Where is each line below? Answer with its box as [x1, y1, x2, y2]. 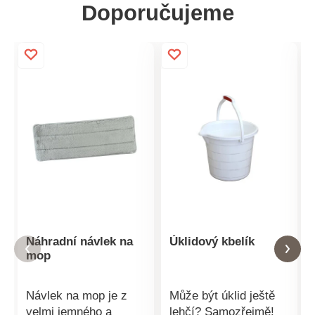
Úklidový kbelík [169, 235, 255, 249]
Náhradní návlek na [25, 235, 133, 249]
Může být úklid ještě [169, 289, 275, 303]
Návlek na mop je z [25, 289, 127, 303]
